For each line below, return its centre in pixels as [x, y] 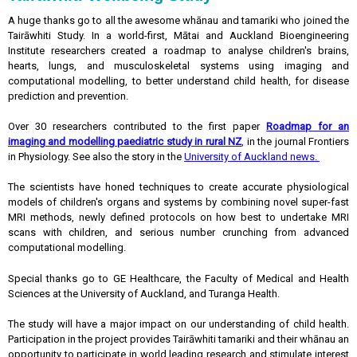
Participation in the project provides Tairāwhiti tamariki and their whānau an [178, 339]
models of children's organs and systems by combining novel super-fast [178, 202]
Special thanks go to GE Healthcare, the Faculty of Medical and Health [178, 279]
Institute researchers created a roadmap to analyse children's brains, [178, 51]
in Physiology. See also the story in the [96, 157]
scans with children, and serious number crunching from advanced [178, 232]
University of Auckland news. [252, 157]
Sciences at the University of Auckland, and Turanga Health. [146, 294]
